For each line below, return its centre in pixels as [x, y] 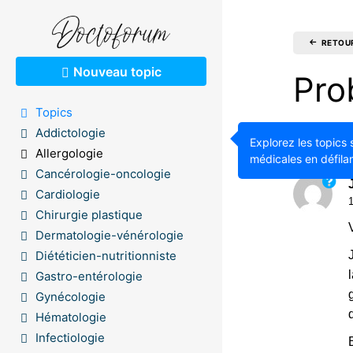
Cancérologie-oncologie [103, 173]
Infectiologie [70, 337]
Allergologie [69, 153]
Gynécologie [71, 296]
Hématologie [71, 317]
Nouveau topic [117, 71]
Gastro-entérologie [89, 276]
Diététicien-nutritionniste [106, 255]
